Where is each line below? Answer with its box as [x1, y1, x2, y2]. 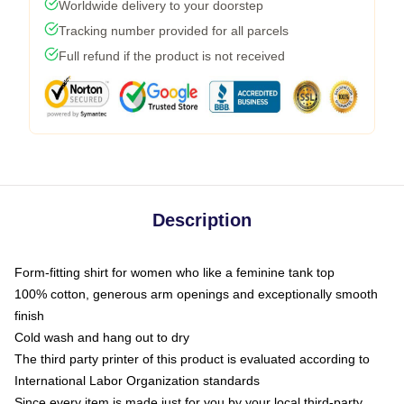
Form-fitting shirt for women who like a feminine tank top [14, 264, 335, 280]
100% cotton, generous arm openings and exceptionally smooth [14, 286, 378, 301]
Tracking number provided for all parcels [59, 23, 289, 38]
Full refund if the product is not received [59, 48, 285, 63]
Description [152, 209, 252, 230]
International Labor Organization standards [14, 372, 260, 388]
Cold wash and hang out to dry [14, 329, 189, 344]
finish [14, 308, 44, 323]
